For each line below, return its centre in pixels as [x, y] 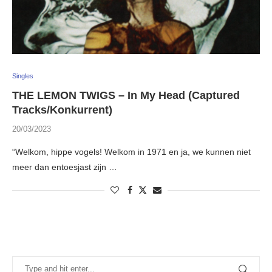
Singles [23, 76]
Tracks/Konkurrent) [62, 110]
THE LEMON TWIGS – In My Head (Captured [126, 96]
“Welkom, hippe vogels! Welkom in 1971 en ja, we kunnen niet [131, 152]
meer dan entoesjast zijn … [65, 167]
